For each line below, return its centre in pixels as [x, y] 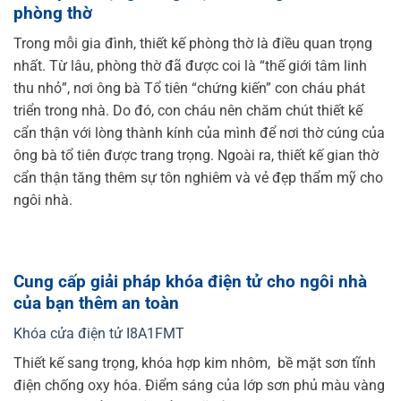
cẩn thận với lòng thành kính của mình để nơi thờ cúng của [199, 133]
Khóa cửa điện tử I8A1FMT [99, 334]
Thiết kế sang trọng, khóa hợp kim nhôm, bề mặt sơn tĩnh [195, 363]
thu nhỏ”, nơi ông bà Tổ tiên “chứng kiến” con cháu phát [189, 89]
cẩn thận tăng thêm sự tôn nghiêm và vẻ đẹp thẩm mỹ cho [198, 178]
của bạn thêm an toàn [98, 303]
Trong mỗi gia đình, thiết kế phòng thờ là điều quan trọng [193, 44]
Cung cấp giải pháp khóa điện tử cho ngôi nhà [190, 281]
